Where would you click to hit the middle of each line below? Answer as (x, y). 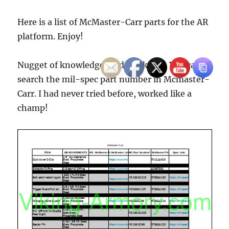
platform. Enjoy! (51, 37)
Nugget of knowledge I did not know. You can (109, 65)
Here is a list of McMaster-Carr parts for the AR (113, 22)
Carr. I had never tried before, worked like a (105, 94)
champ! (33, 108)
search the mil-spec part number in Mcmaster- (114, 79)
